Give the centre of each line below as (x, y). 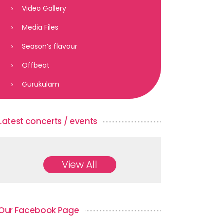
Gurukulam (40, 84)
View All (80, 164)
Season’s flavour (49, 46)
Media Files (40, 27)
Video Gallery (44, 8)
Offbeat (36, 65)
